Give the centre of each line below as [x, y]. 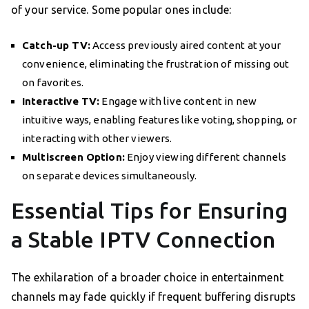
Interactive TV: [61, 101]
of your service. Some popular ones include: [121, 10]
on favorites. [53, 83]
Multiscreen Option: [73, 157]
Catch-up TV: [56, 46]
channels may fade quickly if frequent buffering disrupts [154, 297]
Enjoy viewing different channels [205, 157]
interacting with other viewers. [97, 139]
